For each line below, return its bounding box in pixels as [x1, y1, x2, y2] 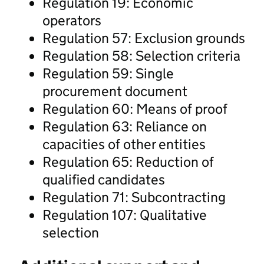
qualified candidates [42, 170, 165, 188]
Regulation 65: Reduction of [42, 153, 214, 170]
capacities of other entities [42, 135, 206, 153]
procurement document [42, 82, 187, 100]
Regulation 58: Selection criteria [42, 47, 240, 64]
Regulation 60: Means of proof [42, 100, 227, 117]
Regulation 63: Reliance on [42, 117, 207, 135]
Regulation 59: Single [42, 64, 174, 82]
